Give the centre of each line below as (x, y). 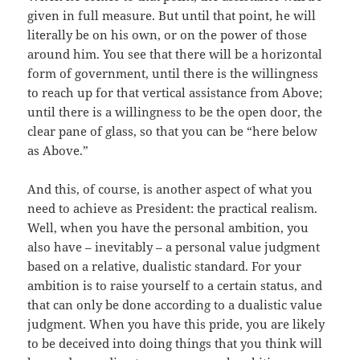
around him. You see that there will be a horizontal (175, 54)
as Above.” (58, 151)
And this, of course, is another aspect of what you (170, 189)
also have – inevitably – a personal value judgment (174, 247)
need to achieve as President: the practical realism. (173, 209)
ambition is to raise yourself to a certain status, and (175, 286)
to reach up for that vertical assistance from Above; (175, 93)
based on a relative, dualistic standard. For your (165, 266)
